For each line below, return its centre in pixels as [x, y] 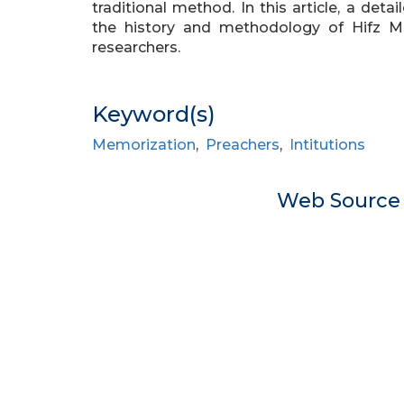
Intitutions [327, 145]
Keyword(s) [154, 114]
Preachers [243, 145]
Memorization [144, 145]
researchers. [136, 47]
